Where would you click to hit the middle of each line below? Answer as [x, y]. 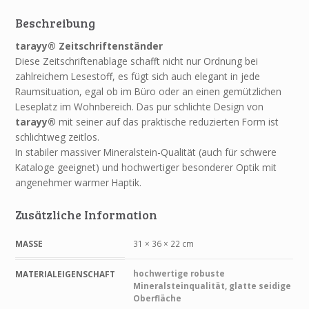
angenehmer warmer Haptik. [79, 183]
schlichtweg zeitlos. [58, 137]
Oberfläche [157, 298]
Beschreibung [56, 23]
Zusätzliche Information [87, 214]
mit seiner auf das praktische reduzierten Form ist [168, 122]
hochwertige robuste [179, 273]
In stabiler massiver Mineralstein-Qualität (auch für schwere [146, 152]
